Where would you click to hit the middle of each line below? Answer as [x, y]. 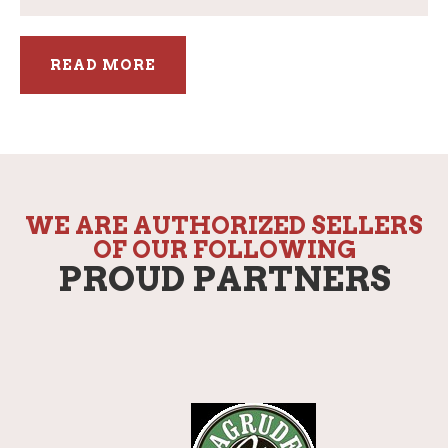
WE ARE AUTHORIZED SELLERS [224, 225]
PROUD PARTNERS [224, 278]
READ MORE [103, 64]
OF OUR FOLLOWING [224, 249]
